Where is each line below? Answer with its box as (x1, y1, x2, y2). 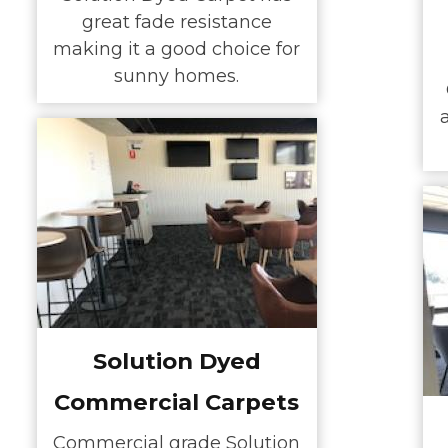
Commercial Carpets (54, 387, 299, 416)
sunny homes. (114, 65, 239, 88)
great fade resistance (81, 11, 272, 34)
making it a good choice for (53, 38, 300, 61)
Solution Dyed (92, 346, 261, 375)
